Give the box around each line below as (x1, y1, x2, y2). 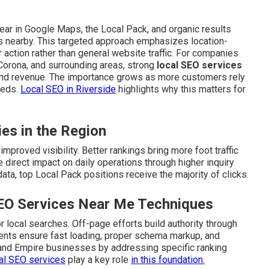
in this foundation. (131, 254, 205, 265)
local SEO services (157, 59, 242, 71)
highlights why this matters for (116, 83, 246, 95)
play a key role (65, 254, 131, 265)
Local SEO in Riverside (20, 83, 116, 95)
